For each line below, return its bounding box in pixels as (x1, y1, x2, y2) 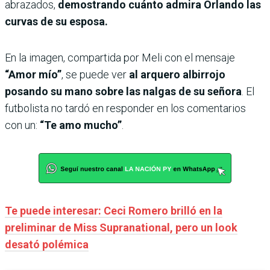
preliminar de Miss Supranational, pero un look (5, 221, 237, 234)
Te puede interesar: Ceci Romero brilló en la (5, 204, 222, 217)
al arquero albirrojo (129, 67, 225, 81)
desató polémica (5, 237, 89, 251)
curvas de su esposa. (5, 14, 108, 28)
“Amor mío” (5, 67, 61, 81)
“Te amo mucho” (40, 118, 122, 131)
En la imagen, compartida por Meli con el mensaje (5, 51, 235, 64)
